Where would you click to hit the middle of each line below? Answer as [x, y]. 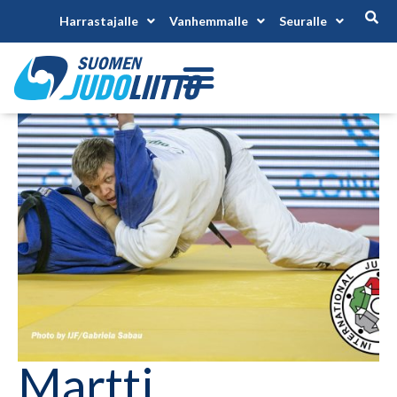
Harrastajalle [99, 21]
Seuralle [304, 21]
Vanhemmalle [209, 21]
